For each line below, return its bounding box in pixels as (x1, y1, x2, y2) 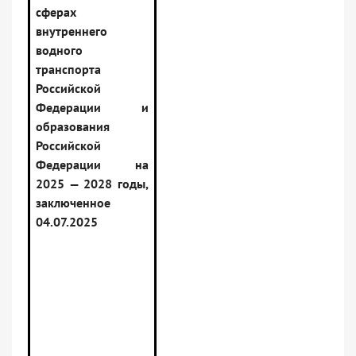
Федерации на (36, 157, 149, 173)
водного (36, 42, 83, 59)
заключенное (36, 195, 110, 211)
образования (36, 118, 110, 135)
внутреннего (36, 23, 107, 40)
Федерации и (36, 99, 149, 116)
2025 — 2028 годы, (36, 176, 149, 192)
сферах (36, 4, 76, 21)
